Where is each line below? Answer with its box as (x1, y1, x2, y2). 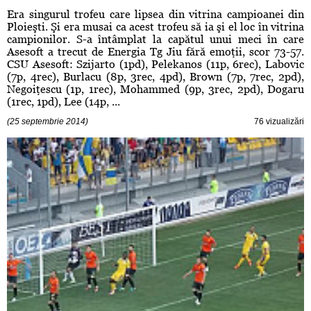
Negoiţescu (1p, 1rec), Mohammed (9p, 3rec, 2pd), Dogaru (7, 83, 304, 96)
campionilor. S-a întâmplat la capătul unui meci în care (7, 33, 304, 47)
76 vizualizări (254, 117, 304, 127)
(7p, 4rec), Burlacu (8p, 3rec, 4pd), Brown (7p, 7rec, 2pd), (7, 70, 304, 84)
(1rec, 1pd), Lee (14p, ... (7, 95, 120, 109)
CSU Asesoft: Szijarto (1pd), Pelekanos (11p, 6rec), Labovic (7, 58, 304, 72)
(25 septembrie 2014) (7, 117, 88, 127)
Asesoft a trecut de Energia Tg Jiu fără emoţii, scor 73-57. (7, 45, 304, 59)
